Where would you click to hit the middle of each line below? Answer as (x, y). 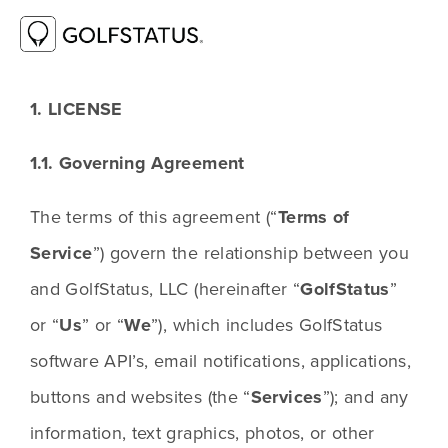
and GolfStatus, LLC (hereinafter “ (165, 289)
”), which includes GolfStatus (267, 325)
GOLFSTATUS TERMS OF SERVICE (199, 50)
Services (286, 397)
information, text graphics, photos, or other (202, 433)
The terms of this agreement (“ (154, 217)
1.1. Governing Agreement (137, 163)
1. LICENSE (76, 109)
